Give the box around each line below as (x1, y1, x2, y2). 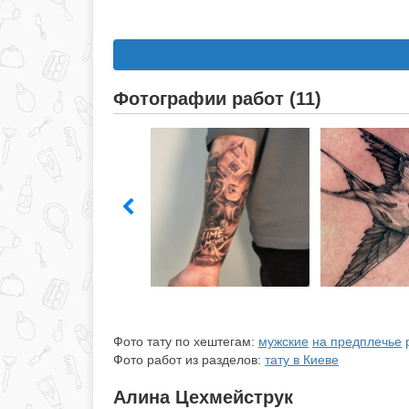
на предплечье (312, 334, 402, 350)
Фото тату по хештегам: (113, 334, 258, 350)
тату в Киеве (265, 352, 339, 368)
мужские (258, 334, 309, 350)
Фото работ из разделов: (113, 352, 265, 368)
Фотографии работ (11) (113, 89, 321, 109)
